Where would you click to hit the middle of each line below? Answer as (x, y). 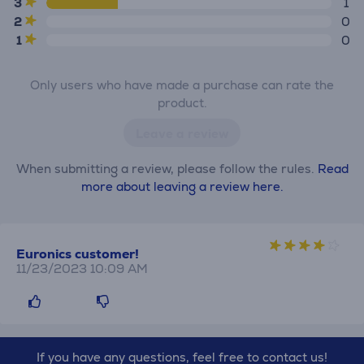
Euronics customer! (78, 254)
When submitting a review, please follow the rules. (167, 169)
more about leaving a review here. (182, 186)
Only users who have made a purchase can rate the (182, 85)
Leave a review (182, 134)
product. (182, 103)
